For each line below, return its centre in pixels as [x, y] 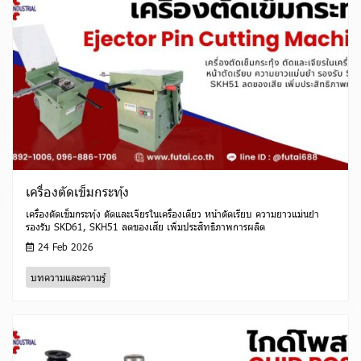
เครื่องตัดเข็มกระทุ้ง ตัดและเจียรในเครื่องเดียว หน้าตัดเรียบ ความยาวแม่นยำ [172, 214]
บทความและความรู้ [68, 278]
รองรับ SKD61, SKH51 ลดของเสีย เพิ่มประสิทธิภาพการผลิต [145, 227]
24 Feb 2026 [64, 247]
